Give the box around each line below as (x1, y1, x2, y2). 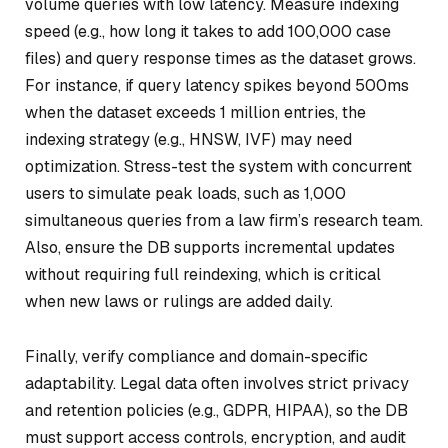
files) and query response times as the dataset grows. (25, 47, 416, 69)
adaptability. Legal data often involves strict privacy (25, 373, 409, 395)
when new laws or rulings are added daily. (25, 290, 333, 312)
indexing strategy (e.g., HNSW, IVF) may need (25, 128, 352, 150)
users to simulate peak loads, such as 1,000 (25, 182, 346, 204)
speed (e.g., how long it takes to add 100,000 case (25, 20, 391, 42)
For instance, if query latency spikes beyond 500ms (25, 74, 409, 96)
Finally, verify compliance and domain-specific (25, 346, 368, 368)
